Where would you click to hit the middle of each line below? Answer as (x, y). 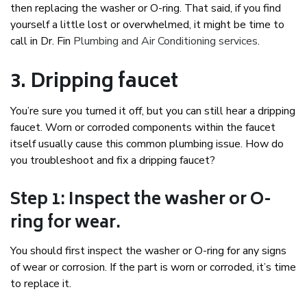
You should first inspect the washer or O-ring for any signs (148, 251)
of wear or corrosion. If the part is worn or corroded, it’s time (153, 268)
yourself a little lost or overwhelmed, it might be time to (147, 25)
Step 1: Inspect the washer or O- (141, 201)
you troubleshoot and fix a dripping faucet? (113, 161)
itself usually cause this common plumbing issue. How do (147, 144)
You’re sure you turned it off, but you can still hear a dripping (153, 111)
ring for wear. (65, 224)
